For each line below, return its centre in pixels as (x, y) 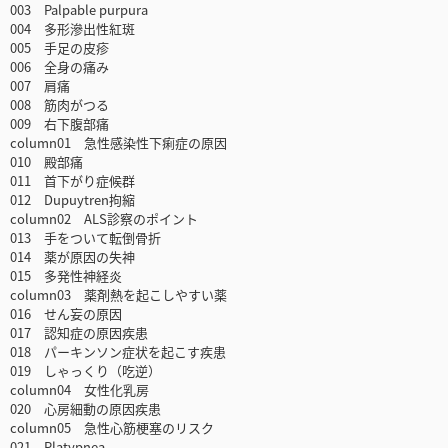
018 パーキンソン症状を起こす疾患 (118, 352)
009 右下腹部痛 (59, 124)
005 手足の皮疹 (59, 48)
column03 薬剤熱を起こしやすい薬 (118, 295)
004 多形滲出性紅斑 (72, 29)
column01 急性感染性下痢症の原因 (118, 143)
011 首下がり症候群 (72, 181)
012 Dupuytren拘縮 (72, 200)
